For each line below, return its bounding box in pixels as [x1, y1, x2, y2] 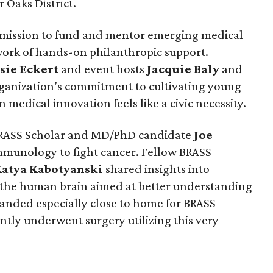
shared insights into [103, 161, 210, 176]
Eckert [19, 62, 59, 76]
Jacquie [147, 62, 192, 76]
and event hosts [58, 62, 147, 76]
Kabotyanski [29, 161, 104, 176]
